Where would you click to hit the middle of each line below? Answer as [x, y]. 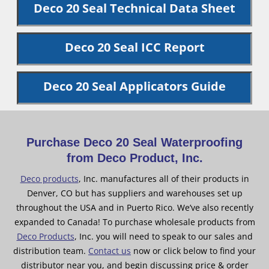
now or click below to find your [193, 251]
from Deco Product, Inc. [134, 158]
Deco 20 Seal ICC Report [134, 47]
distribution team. [51, 251]
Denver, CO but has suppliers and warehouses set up [134, 193]
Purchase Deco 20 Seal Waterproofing [134, 143]
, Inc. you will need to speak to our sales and [163, 237]
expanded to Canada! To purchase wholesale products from [134, 222]
